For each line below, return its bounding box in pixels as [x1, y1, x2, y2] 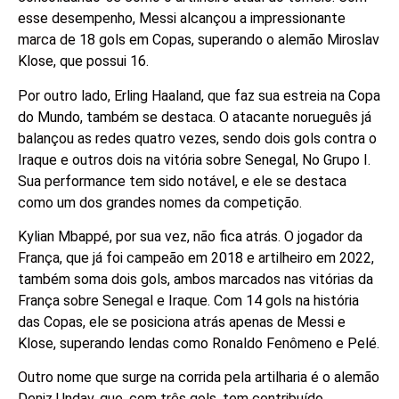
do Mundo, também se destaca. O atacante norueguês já [18, 108, 371, 126]
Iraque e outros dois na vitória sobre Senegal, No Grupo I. [18, 151, 370, 168]
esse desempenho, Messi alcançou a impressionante [18, 10, 346, 28]
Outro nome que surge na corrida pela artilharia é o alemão [18, 369, 379, 387]
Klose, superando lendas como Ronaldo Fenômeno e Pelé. [18, 335, 379, 353]
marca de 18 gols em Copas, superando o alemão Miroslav [18, 31, 379, 49]
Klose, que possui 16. [18, 53, 149, 70]
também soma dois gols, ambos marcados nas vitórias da [18, 271, 373, 289]
